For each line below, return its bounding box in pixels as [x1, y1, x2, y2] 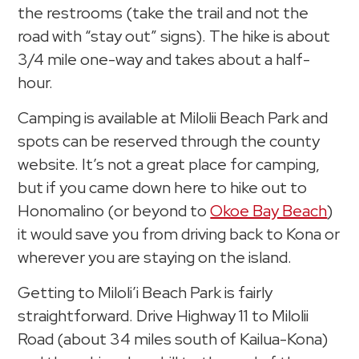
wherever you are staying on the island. [18, 247, 292, 268]
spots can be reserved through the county [18, 131, 321, 152]
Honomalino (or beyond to [18, 200, 211, 222]
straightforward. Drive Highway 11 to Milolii [18, 305, 309, 327]
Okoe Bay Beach [210, 200, 328, 222]
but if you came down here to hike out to [18, 177, 308, 199]
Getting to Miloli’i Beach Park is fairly [18, 282, 273, 304]
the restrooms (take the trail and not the [18, 2, 309, 24]
